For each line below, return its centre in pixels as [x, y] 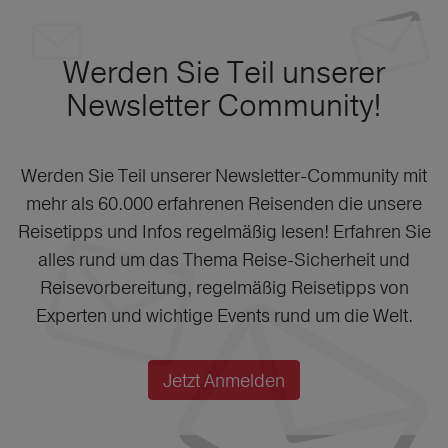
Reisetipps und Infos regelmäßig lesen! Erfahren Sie [224, 232]
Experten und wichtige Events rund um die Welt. [224, 316]
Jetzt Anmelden [224, 381]
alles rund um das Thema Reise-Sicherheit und [224, 260]
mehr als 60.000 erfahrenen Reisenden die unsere [224, 204]
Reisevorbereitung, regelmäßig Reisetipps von [224, 288]
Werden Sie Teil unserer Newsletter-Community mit [224, 176]
